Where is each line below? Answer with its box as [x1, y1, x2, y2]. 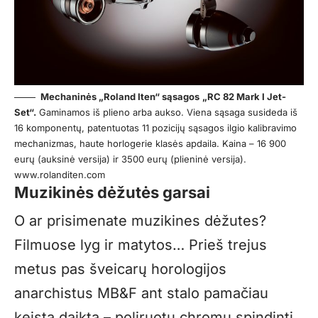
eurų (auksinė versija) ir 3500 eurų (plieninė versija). [14, 153, 246, 165]
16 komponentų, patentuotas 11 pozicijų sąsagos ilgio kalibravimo [14, 122, 297, 133]
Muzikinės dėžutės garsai [14, 183, 210, 202]
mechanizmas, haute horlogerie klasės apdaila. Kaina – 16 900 [14, 138, 286, 149]
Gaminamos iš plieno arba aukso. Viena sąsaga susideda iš [36, 106, 297, 118]
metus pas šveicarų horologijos [14, 260, 226, 278]
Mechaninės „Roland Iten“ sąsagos [40, 91, 199, 102]
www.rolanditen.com [14, 169, 105, 180]
